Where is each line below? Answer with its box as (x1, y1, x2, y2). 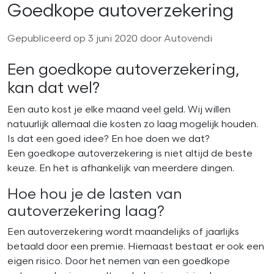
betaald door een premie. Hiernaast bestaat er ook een (7, 241, 264, 253)
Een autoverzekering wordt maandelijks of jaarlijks (7, 226, 239, 239)
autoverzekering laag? (7, 203, 165, 221)
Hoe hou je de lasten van (7, 186, 182, 204)
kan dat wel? (7, 79, 100, 98)
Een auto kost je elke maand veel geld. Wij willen (7, 104, 231, 116)
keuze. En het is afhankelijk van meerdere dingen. (7, 163, 234, 175)
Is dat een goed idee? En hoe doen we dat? (7, 133, 210, 146)
